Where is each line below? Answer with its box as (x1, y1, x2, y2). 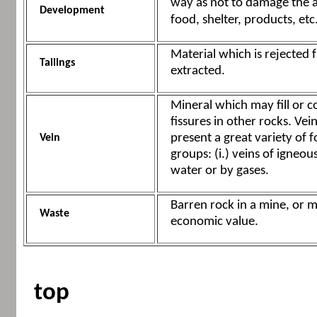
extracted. (170, 64, 225, 79)
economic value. (170, 215, 258, 229)
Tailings (39, 57, 75, 69)
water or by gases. (170, 164, 269, 178)
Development (39, 5, 105, 17)
